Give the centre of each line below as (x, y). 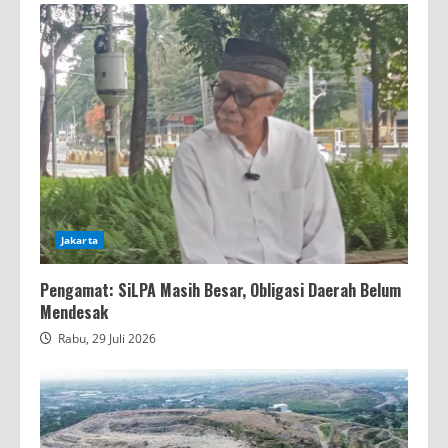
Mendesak (74, 311)
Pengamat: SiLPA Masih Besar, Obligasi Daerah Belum (220, 289)
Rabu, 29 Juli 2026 (107, 338)
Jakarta (79, 239)
